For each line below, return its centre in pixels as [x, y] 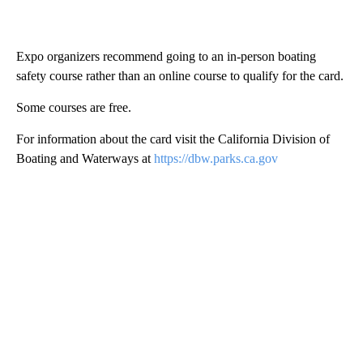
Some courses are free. [74, 107]
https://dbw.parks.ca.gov [216, 158]
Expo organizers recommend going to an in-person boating [166, 56]
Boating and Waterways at [85, 158]
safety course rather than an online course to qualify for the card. [180, 75]
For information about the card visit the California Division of [173, 139]
